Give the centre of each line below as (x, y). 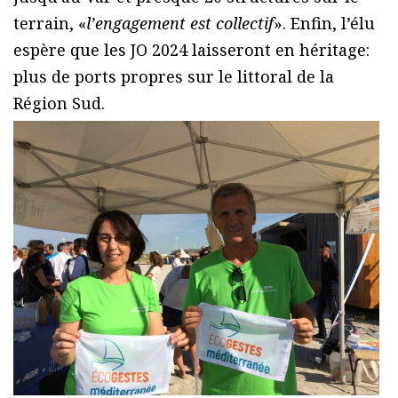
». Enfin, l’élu (324, 23)
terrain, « (50, 23)
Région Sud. (59, 103)
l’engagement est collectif (180, 23)
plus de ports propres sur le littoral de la (174, 76)
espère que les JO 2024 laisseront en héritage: (191, 49)
